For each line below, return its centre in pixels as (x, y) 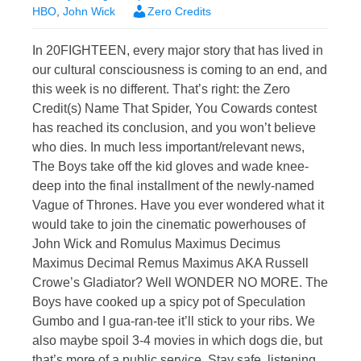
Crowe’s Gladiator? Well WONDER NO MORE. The (180, 283)
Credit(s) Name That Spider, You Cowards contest (174, 109)
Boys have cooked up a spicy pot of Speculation (169, 302)
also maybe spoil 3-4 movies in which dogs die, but (177, 341)
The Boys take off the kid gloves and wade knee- (170, 167)
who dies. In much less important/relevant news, (168, 147)
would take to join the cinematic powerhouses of (169, 225)
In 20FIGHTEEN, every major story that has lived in (178, 51)
